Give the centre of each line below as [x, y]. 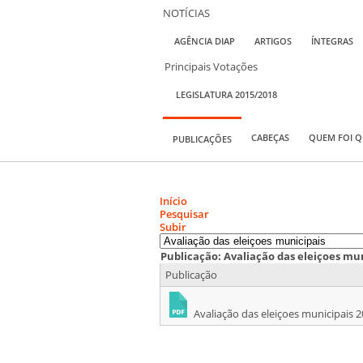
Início [173, 201]
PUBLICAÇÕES [202, 139]
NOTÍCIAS [186, 13]
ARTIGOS [273, 41]
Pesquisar [184, 214]
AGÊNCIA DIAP [205, 41]
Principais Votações [211, 66]
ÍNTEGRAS [332, 41]
